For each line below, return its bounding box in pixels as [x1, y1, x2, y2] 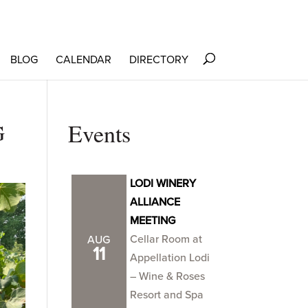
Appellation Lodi [129, 251, 210, 265]
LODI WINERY [129, 177, 196, 190]
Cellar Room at [129, 232, 202, 246]
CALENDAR [55, 53, 111, 67]
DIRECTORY [129, 53, 188, 67]
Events [67, 118, 131, 149]
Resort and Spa [129, 288, 203, 302]
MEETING [129, 214, 175, 228]
